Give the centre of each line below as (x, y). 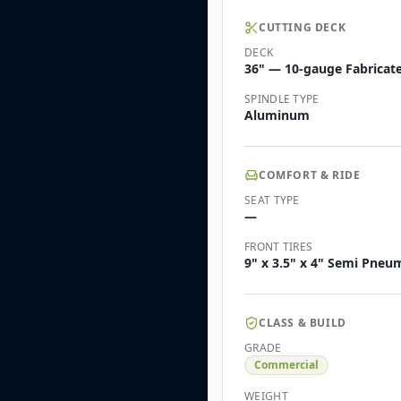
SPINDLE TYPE (282, 99)
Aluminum (277, 115)
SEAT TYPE (272, 200)
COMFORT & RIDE (310, 175)
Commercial (286, 365)
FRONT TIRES (279, 247)
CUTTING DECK (303, 27)
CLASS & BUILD (303, 323)
